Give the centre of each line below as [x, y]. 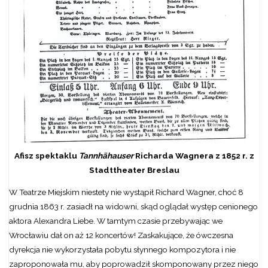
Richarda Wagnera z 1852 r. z [194, 155]
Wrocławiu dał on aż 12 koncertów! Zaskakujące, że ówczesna [121, 235]
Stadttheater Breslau [134, 170]
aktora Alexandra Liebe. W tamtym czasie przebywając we [115, 221]
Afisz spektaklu [46, 155]
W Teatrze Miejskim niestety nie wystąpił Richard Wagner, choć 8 [126, 192]
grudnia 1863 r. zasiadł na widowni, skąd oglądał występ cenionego [133, 207]
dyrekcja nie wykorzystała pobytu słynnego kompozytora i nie [122, 250]
